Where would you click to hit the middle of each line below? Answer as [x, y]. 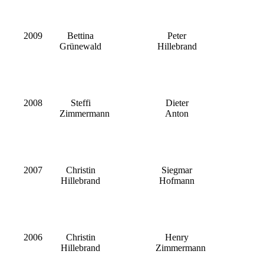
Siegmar [177, 170]
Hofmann [177, 181]
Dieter [177, 103]
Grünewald [80, 47]
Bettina [80, 36]
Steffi [80, 103]
